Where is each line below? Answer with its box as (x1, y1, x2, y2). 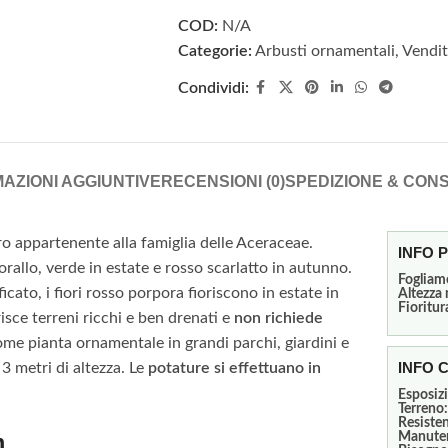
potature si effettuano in (148, 360, 321, 377)
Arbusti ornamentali (254, 43, 395, 60)
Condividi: (177, 79, 249, 96)
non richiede (234, 310, 323, 327)
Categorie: (177, 43, 252, 60)
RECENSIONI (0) (160, 173, 285, 191)
